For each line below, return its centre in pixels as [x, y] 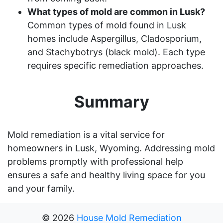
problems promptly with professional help [95, 161]
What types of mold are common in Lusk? [116, 11]
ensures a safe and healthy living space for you [106, 175]
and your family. [41, 188]
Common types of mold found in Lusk [107, 25]
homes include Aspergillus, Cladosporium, [114, 38]
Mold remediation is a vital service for [86, 134]
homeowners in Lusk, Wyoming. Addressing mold [111, 148]
